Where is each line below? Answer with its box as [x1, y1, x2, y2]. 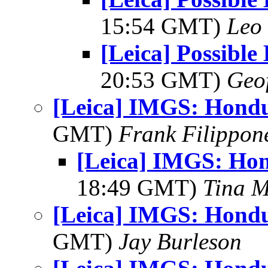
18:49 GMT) [77, 175, 203, 200]
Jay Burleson [118, 229, 242, 254]
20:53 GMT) [100, 67, 227, 93]
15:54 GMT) [100, 13, 227, 39]
